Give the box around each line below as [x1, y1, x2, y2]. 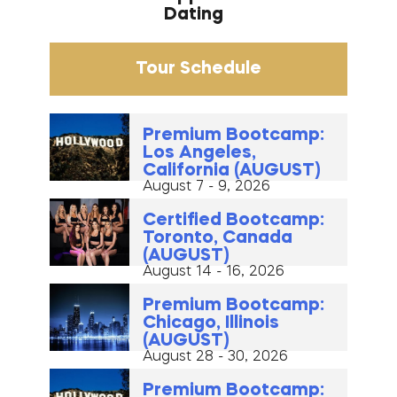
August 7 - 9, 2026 [142, 180, 270, 195]
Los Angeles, [142, 144, 256, 163]
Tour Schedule [135, 60, 261, 79]
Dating [163, 6, 223, 25]
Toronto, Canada [142, 230, 292, 248]
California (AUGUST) [142, 162, 320, 181]
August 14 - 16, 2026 [142, 265, 284, 280]
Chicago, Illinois [142, 315, 279, 333]
